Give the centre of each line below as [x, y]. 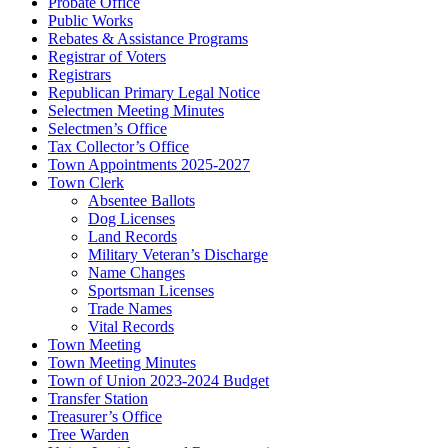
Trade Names [130, 308]
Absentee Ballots [141, 200]
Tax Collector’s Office [118, 146]
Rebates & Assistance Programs [148, 38]
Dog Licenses [131, 218]
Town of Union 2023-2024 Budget [158, 380]
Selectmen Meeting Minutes [136, 110]
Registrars [79, 74]
